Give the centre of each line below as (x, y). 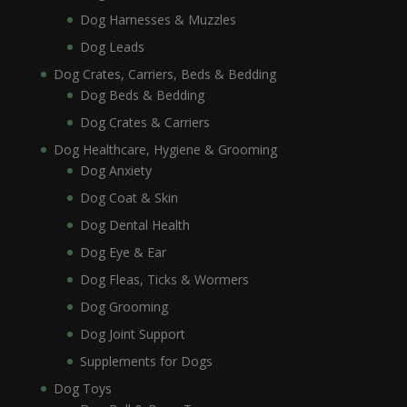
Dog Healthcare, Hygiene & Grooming (165, 150)
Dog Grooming (124, 307)
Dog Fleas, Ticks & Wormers (164, 280)
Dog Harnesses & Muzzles (158, 20)
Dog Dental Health (134, 225)
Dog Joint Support (132, 334)
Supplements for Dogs (146, 362)
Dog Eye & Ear (123, 253)
